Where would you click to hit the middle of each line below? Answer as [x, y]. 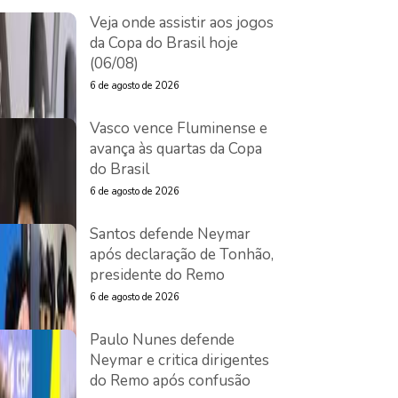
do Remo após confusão [170, 381]
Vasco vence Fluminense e [179, 128]
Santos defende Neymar [170, 234]
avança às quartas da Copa [176, 149]
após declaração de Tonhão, [182, 255]
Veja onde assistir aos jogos [182, 23]
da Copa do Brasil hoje [164, 43]
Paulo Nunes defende [162, 340]
